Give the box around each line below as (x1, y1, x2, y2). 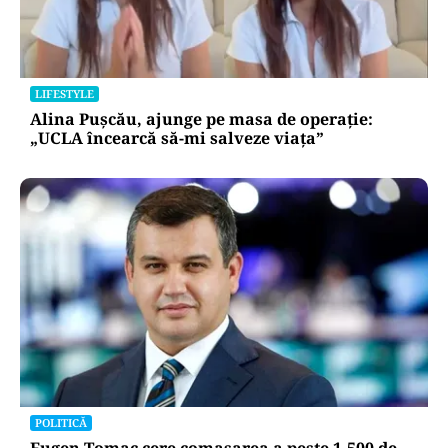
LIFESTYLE (35, 85, 94, 101)
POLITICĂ (35, 415, 87, 430)
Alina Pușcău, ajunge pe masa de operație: (30, 107, 373, 130)
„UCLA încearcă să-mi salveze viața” (30, 126, 324, 149)
